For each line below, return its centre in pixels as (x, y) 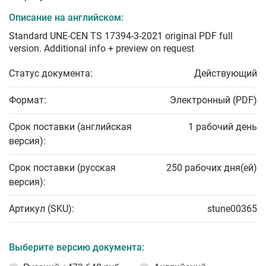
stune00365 (232, 209)
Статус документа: (51, 73)
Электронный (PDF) (213, 100)
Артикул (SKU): (42, 209)
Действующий (226, 73)
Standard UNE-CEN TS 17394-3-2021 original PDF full (121, 36)
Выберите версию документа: (77, 247)
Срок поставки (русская (62, 168)
